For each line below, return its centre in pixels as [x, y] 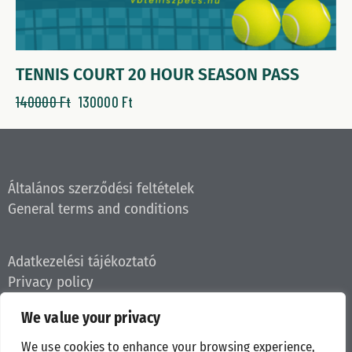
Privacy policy [51, 282]
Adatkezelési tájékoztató [82, 262]
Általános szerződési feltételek [101, 189]
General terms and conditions [98, 209]
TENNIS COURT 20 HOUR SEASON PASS [158, 74]
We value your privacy [91, 318]
